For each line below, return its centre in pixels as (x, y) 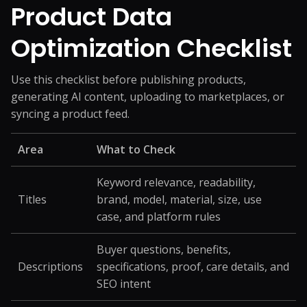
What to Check (136, 149)
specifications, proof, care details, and (193, 267)
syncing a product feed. (70, 114)
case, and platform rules (159, 217)
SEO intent (124, 284)
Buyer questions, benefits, (164, 249)
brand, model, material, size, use (179, 199)
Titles (32, 199)
